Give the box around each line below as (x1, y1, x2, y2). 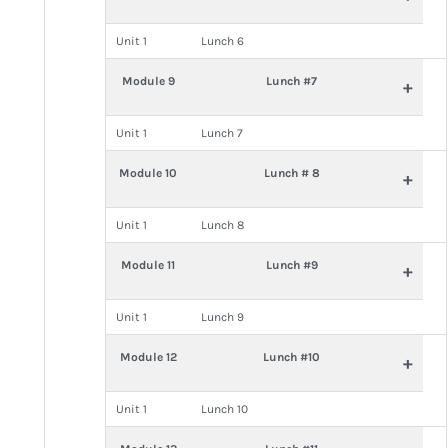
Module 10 (119, 166, 178, 180)
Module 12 (119, 350, 177, 364)
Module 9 (121, 74, 175, 88)
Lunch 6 (200, 34, 244, 48)
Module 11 (121, 258, 176, 272)
